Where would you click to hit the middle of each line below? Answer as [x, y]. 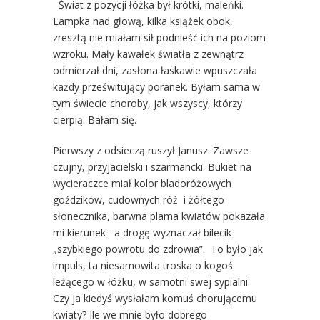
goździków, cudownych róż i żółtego [139, 199]
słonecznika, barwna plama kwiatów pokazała [159, 216]
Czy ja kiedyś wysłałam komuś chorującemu [155, 298]
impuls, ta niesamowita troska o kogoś [143, 265]
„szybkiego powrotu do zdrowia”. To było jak [158, 249]
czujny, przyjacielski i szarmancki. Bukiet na [152, 166]
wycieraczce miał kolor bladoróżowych [142, 183]
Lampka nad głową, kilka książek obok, [143, 21]
